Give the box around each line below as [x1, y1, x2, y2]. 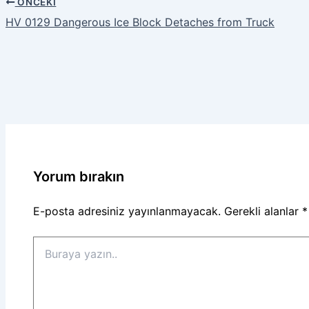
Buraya [32, 236, 64, 248]
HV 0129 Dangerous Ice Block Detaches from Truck [6, 15, 275, 30]
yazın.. [32, 250, 62, 262]
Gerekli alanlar [224, 203, 302, 218]
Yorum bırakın [33, 168, 124, 185]
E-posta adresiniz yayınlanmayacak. [33, 203, 221, 218]
